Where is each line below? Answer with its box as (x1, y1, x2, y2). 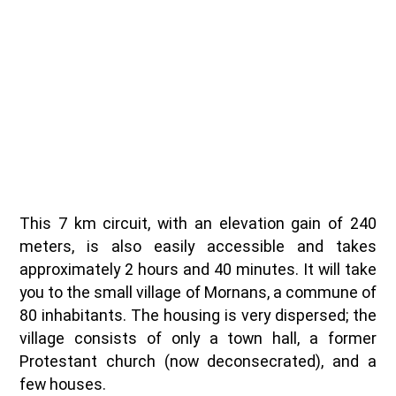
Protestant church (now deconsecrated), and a (19, 351, 377, 370)
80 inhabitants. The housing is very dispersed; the (19, 305, 377, 324)
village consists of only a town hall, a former (19, 328, 377, 347)
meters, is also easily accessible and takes (19, 236, 377, 255)
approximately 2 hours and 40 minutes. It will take (19, 259, 377, 278)
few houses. (19, 374, 107, 393)
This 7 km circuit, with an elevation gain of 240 (19, 213, 377, 232)
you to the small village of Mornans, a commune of (19, 282, 377, 301)
